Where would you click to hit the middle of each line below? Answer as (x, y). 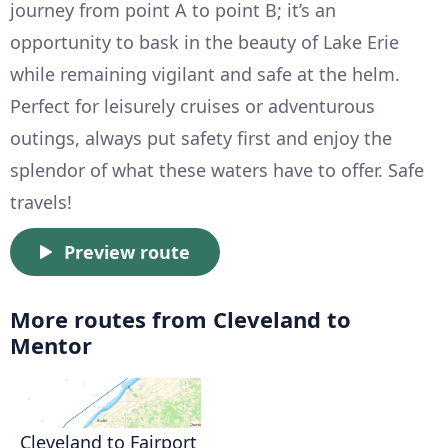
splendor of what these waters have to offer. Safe (217, 170)
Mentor (51, 345)
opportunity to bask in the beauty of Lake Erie (204, 42)
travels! (41, 202)
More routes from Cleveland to (180, 319)
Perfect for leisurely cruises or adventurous (192, 106)
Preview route (127, 252)
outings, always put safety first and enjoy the (201, 138)
